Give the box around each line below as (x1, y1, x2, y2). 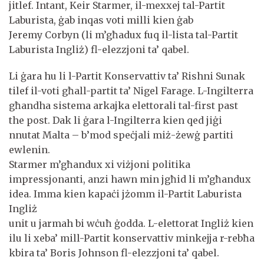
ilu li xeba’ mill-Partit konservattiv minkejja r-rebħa (9, 232, 255, 244)
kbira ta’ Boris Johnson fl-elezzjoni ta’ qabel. (9, 246, 219, 259)
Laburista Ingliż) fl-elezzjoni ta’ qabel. (9, 43, 189, 55)
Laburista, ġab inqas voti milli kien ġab (9, 14, 193, 26)
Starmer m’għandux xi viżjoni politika (9, 158, 190, 170)
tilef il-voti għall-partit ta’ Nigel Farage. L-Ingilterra (9, 84, 253, 97)
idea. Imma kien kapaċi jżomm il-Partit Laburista (9, 187, 242, 200)
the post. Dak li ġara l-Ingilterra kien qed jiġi (9, 114, 222, 126)
